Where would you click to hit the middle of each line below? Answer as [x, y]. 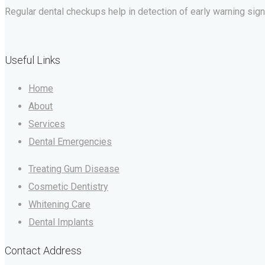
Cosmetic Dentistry [68, 187]
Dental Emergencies [70, 142]
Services [47, 124]
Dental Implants [61, 222]
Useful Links [33, 60]
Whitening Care [59, 205]
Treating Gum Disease [74, 169]
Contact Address [43, 251]
